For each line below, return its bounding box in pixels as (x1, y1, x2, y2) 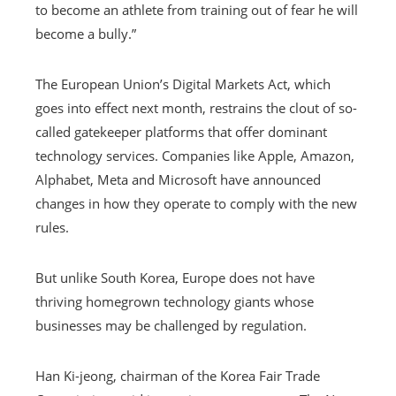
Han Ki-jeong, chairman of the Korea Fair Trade (35, 366, 320, 385)
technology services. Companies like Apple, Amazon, (35, 146, 354, 164)
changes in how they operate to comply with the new (35, 194, 357, 212)
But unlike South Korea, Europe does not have (35, 268, 315, 286)
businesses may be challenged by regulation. (35, 316, 307, 334)
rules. (35, 217, 69, 236)
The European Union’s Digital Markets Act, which (35, 74, 331, 93)
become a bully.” (35, 24, 136, 42)
